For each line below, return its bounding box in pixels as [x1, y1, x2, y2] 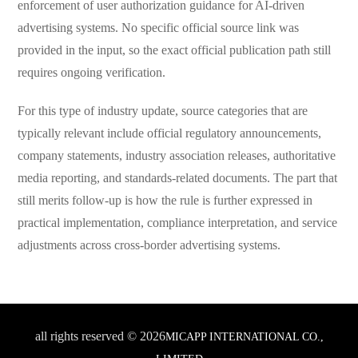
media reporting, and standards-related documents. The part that [17, 170, 337, 185]
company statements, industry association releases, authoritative [17, 148, 336, 162]
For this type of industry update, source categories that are [17, 103, 308, 117]
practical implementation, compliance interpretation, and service [17, 215, 337, 229]
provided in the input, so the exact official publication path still [17, 42, 331, 57]
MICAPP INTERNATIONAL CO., [165, 331, 324, 344]
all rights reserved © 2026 [34, 329, 165, 344]
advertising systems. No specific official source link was [17, 20, 299, 34]
